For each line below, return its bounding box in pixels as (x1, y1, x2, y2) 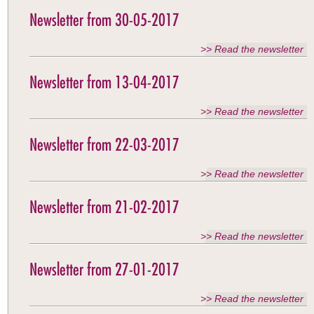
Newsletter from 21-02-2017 (29, 196, 179, 217)
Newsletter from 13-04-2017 (29, 71, 179, 93)
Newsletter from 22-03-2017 (29, 134, 179, 155)
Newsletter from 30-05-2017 (29, 9, 179, 30)
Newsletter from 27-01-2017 (29, 259, 179, 280)
